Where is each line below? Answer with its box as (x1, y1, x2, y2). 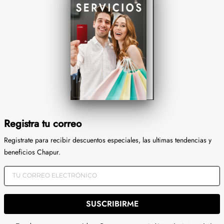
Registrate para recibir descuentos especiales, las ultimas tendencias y (4, 135, 211, 145)
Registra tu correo (4, 116, 81, 131)
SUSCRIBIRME (85, 197, 138, 209)
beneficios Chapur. (4, 147, 60, 157)
